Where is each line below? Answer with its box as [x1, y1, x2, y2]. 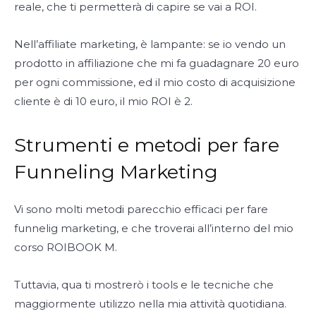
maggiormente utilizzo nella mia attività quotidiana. [14, 297, 286, 311]
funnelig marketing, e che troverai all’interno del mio [14, 221, 293, 236]
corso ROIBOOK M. [14, 241, 117, 255]
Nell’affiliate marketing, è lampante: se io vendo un [14, 37, 286, 51]
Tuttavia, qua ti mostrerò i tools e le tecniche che [14, 278, 274, 292]
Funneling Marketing [14, 160, 218, 184]
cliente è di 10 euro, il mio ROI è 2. [14, 95, 193, 109]
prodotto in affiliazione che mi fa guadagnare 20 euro [14, 56, 299, 71]
